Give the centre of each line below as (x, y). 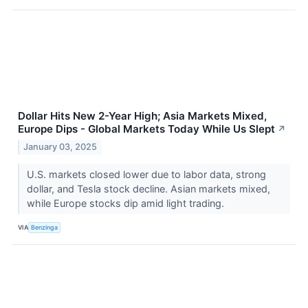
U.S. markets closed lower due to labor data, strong (146, 174)
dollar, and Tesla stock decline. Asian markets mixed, (148, 188)
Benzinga (45, 228)
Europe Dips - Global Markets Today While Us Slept (146, 129)
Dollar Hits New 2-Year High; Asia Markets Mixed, (142, 115)
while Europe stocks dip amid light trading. (126, 203)
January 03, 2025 (60, 146)
